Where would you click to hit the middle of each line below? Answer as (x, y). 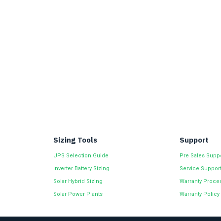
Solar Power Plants (78, 194)
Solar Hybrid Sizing (78, 181)
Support (194, 140)
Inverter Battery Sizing (81, 168)
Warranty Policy (200, 194)
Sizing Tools (75, 140)
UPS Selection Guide (81, 156)
